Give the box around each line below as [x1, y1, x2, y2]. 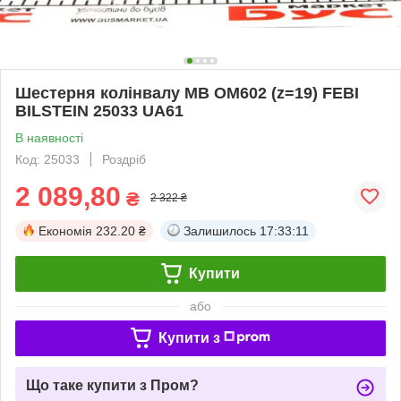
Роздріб [102, 151, 146, 166]
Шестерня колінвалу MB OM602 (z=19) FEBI [15, 83, 359, 102]
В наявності [15, 130, 83, 145]
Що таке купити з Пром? [26, 377, 199, 393]
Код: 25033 [15, 151, 80, 166]
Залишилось [183, 223, 256, 238]
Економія [38, 223, 92, 238]
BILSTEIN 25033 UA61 [15, 101, 183, 120]
